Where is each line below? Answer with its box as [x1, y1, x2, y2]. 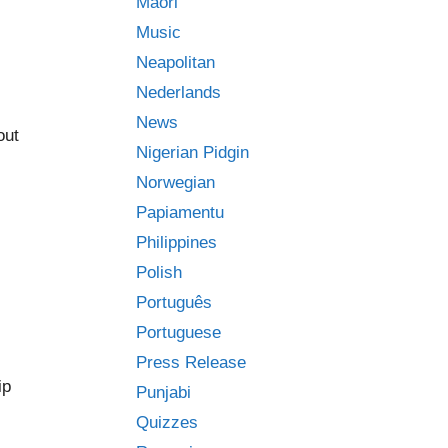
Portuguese [136, 323, 221, 342]
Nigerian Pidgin [136, 143, 249, 162]
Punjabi [136, 383, 191, 402]
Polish [136, 263, 182, 282]
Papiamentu [136, 203, 224, 222]
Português [136, 293, 212, 312]
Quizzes [136, 413, 198, 432]
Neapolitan [136, 53, 215, 72]
